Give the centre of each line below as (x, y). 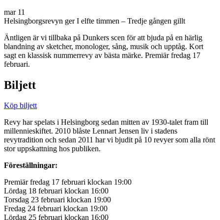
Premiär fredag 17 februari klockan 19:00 (68, 182)
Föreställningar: (31, 165)
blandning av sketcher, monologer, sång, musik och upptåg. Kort (104, 46)
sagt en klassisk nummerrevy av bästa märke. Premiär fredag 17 (102, 55)
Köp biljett (20, 106)
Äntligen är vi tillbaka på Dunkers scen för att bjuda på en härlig (103, 37)
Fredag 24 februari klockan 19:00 (56, 209)
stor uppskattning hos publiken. (52, 149)
